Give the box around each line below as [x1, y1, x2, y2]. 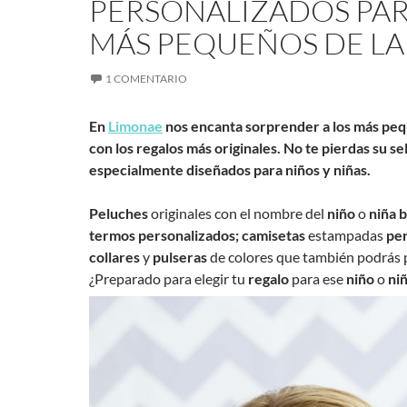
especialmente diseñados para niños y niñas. [89, 161, 371, 179]
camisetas [242, 226, 308, 244]
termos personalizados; [89, 226, 239, 244]
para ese [289, 270, 346, 288]
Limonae [108, 117, 163, 135]
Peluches [89, 204, 148, 223]
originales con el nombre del [148, 204, 327, 223]
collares [89, 248, 140, 266]
